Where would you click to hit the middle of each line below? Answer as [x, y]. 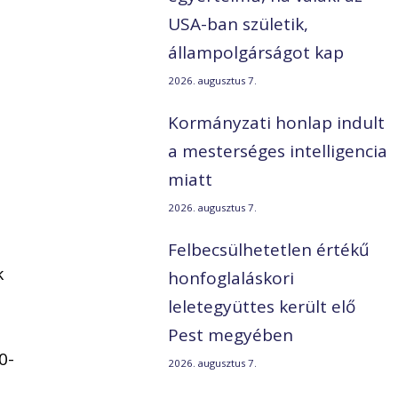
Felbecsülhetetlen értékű [269, 250]
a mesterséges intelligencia [278, 151]
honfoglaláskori [231, 279]
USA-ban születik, [239, 24]
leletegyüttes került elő [262, 307]
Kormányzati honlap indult [277, 123]
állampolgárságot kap [256, 53]
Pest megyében [231, 335]
